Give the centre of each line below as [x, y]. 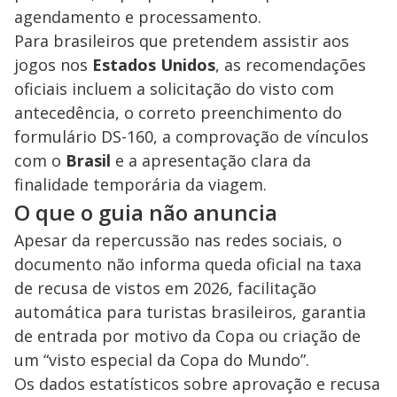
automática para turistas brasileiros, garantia [190, 311]
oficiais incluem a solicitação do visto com [174, 88]
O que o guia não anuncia [146, 212]
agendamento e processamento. [138, 16]
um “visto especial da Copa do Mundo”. [162, 359]
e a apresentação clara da [211, 160]
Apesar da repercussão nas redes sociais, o [178, 240]
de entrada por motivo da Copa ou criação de [187, 335]
